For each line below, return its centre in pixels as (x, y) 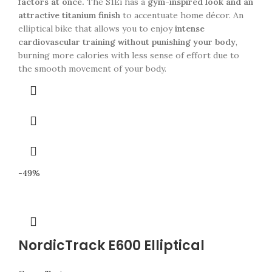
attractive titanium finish (69, 15)
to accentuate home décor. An (182, 15)
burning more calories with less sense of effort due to (129, 55)
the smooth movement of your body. (92, 69)
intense (189, 29)
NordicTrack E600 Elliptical (111, 246)
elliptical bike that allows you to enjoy (95, 29)
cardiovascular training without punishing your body (127, 42)
